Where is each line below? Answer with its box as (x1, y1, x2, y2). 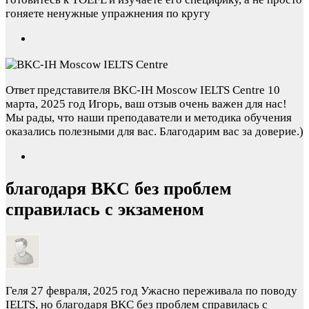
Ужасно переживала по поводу (141, 284, 297, 298)
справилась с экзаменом (6, 199, 204, 220)
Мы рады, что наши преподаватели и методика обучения (6, 111, 292, 125)
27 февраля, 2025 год (31, 284, 138, 298)
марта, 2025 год (6, 97, 86, 111)
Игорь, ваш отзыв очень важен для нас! (88, 97, 287, 111)
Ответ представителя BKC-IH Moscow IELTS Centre (6, 83, 268, 97)
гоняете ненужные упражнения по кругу (6, 7, 210, 21)
